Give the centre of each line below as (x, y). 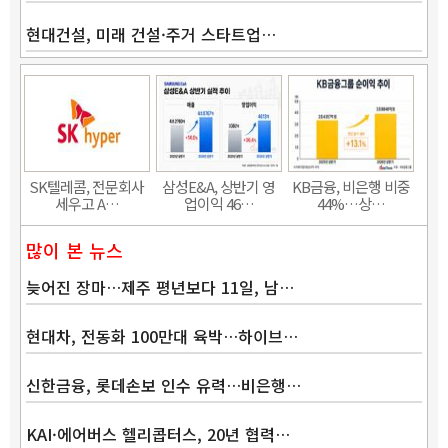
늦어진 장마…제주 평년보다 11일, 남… (160, 286)
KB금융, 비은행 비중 (350, 186)
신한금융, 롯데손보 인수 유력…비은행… (163, 384)
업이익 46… (218, 203)
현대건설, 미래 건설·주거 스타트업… (151, 33)
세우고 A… (86, 203)
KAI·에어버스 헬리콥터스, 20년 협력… (158, 433)
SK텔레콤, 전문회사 (87, 186)
